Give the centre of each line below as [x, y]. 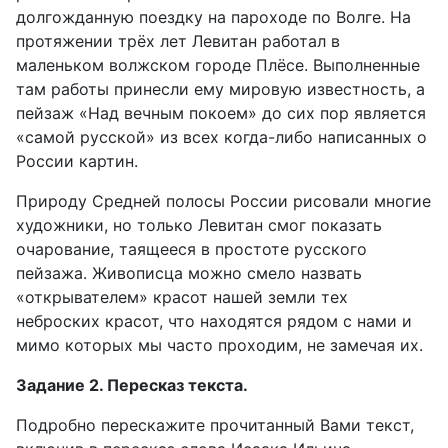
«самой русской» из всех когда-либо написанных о [221, 137]
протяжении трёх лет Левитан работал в [178, 41]
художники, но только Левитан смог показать [199, 225]
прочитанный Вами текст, [312, 425]
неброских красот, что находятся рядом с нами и [214, 321]
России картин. [77, 161]
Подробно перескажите [113, 425]
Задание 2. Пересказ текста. [132, 385]
